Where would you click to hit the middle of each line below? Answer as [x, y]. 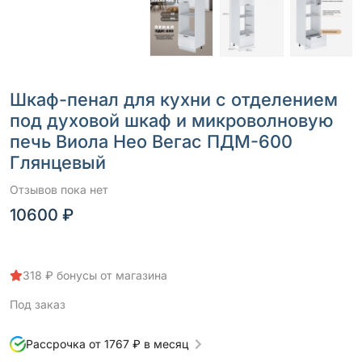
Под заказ [38, 305]
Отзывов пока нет [59, 190]
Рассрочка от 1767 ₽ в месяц [107, 344]
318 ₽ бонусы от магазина [95, 276]
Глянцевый [58, 163]
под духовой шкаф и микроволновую [172, 121]
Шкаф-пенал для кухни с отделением [174, 100]
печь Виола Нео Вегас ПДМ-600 [151, 142]
